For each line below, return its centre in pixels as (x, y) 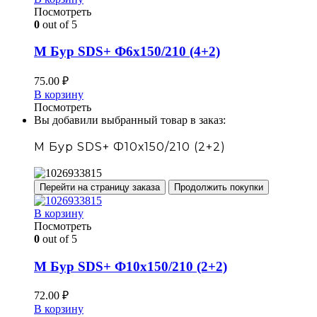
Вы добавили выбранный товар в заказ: (130, 120)
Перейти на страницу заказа (100, 187)
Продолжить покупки (219, 187)
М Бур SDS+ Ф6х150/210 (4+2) (127, 52)
